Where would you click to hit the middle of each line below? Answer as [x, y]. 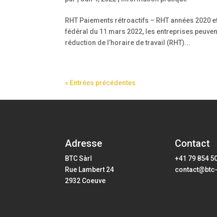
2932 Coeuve [85, 181]
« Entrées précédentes [101, 83]
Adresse [84, 144]
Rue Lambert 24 [90, 170]
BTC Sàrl [79, 159]
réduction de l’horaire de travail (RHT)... [128, 42]
